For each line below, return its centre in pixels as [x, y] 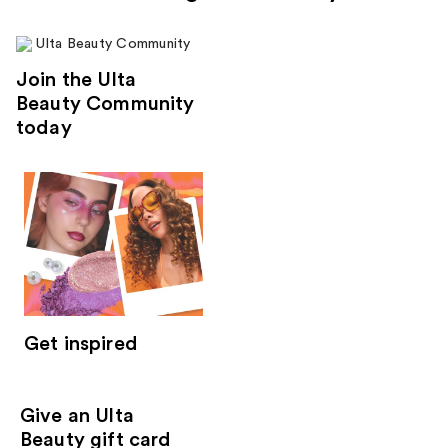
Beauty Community [105, 104]
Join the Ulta [76, 80]
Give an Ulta [77, 415]
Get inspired [81, 343]
